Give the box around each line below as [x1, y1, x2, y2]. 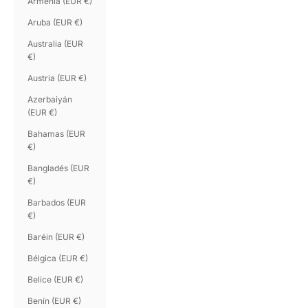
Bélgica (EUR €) [27, 252, 88, 263]
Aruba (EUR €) [27, 16, 82, 27]
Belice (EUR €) [27, 274, 83, 285]
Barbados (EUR [27, 197, 86, 208]
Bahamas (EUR [27, 128, 85, 139]
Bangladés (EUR [27, 162, 89, 173]
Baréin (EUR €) [27, 231, 85, 242]
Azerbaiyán [27, 93, 72, 104]
